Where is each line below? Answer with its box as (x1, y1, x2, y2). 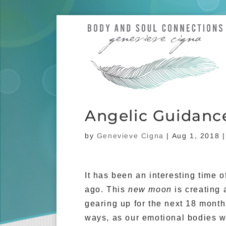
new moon (128, 185, 172, 194)
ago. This (85, 185, 128, 194)
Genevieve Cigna (96, 132, 164, 140)
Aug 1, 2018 (172, 132, 220, 140)
